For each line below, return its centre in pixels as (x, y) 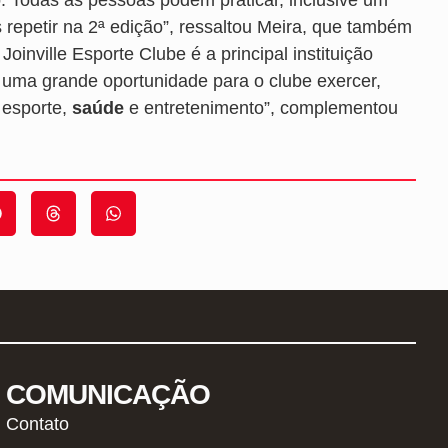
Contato (38, 423)
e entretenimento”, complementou (261, 107)
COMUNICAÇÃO (108, 394)
